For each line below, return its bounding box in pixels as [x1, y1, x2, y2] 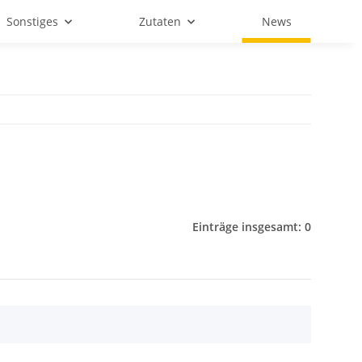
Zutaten [138, 14, 181, 29]
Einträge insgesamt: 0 [192, 219, 311, 234]
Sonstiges [6, 14, 58, 29]
